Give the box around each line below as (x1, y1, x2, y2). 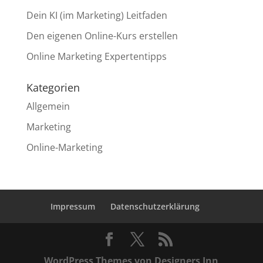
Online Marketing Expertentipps (26, 49, 167, 63)
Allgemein (26, 99, 70, 113)
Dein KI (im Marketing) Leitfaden (26, 8, 167, 22)
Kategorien (26, 80, 80, 95)
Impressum (50, 200, 95, 212)
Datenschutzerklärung (110, 200, 200, 212)
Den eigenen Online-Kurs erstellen (26, 29, 178, 42)
